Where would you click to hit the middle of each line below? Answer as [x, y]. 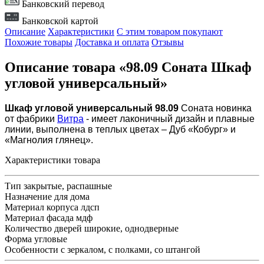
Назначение [28, 197]
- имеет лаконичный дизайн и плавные [169, 119]
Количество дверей [43, 229]
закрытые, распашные [68, 186]
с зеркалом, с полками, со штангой [131, 250]
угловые [51, 239]
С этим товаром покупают [170, 32]
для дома [72, 197]
